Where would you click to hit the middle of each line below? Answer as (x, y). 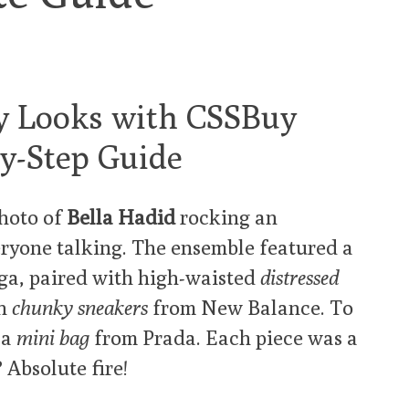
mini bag (53, 338)
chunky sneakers (80, 308)
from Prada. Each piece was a (224, 338)
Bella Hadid (121, 217)
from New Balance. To (251, 308)
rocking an (226, 217)
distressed (299, 278)
